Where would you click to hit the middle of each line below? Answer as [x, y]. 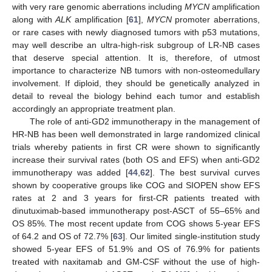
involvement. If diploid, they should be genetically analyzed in [136, 83]
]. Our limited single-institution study [191, 236]
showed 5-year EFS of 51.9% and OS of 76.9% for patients [136, 249]
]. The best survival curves [205, 172]
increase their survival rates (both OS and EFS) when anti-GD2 [136, 159]
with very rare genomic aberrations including [98, 6]
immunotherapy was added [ [70, 172]
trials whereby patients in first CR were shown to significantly [136, 147]
